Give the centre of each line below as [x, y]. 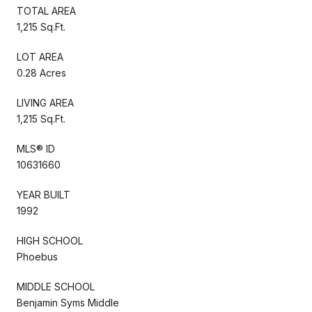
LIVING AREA [45, 102]
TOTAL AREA [46, 10]
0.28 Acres [41, 72]
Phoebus [37, 256]
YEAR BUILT [44, 194]
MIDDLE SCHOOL [56, 286]
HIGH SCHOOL [50, 240]
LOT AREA [40, 56]
